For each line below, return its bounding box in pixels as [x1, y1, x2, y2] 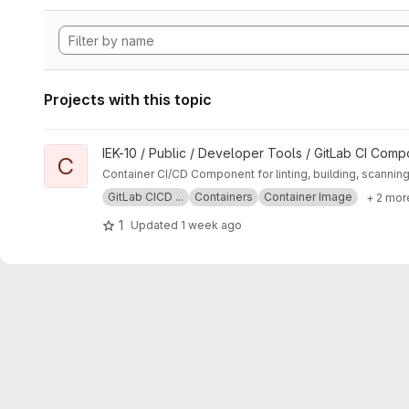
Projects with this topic [44, 90, 212, 109]
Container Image [264, 190, 352, 204]
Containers [194, 190, 253, 204]
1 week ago [181, 217, 242, 232]
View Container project [43, 145, 182, 161]
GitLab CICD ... [108, 190, 184, 204]
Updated [131, 217, 181, 232]
